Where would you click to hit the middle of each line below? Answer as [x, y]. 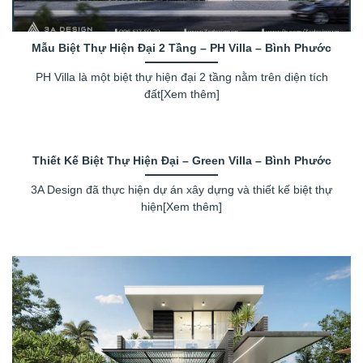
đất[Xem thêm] [181, 95]
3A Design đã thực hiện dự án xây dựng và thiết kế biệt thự [181, 190]
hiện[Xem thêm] [181, 207]
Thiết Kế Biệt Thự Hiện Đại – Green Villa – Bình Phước [181, 160]
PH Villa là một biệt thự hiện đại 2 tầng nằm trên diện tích [181, 78]
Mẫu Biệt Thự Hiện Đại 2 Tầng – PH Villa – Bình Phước [181, 49]
